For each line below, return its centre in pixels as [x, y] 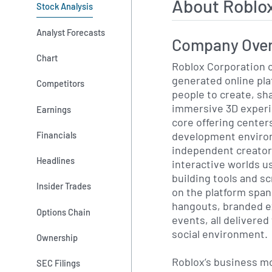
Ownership [57, 238]
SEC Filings [59, 263]
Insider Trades [64, 186]
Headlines [56, 161]
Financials [57, 134]
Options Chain [64, 212]
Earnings [54, 109]
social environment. [220, 233]
